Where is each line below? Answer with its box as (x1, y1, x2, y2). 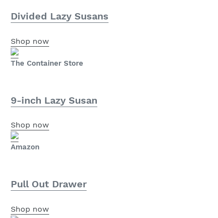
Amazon (11, 143, 39, 152)
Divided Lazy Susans (11, 10, 109, 22)
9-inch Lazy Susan (11, 94, 97, 106)
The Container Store (11, 58, 83, 68)
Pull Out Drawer (11, 178, 87, 190)
